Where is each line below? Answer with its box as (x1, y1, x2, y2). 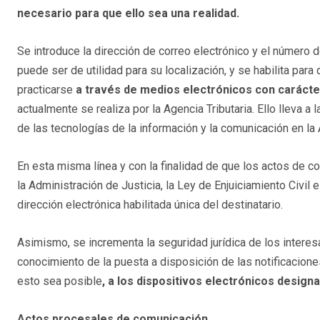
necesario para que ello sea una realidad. (17, 6, 239, 21)
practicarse (17, 83, 73, 97)
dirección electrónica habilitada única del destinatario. (17, 198, 283, 212)
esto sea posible (17, 274, 102, 289)
